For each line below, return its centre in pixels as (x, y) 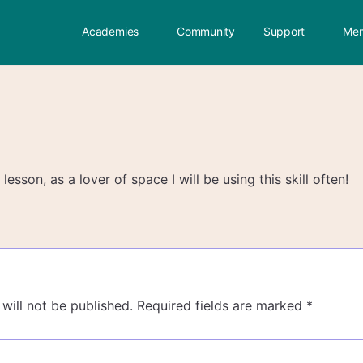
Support (284, 31)
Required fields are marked (222, 305)
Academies (111, 31)
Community (206, 31)
